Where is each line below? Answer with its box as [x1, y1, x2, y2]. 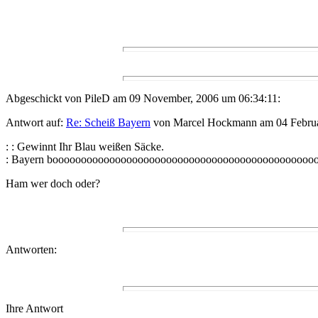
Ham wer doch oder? [6, 177, 100, 190]
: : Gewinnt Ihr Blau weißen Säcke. [6, 141, 164, 153]
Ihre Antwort [6, 302, 63, 315]
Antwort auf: [6, 116, 66, 129]
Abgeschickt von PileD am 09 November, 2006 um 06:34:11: [6, 92, 280, 105]
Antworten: [6, 243, 57, 256]
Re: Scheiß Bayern [66, 116, 150, 129]
